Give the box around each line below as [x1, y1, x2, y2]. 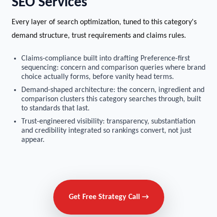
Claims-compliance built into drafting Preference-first [21, 55, 190, 62]
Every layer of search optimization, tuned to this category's [12, 18, 197, 26]
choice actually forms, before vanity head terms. [21, 73, 174, 81]
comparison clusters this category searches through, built [21, 95, 201, 103]
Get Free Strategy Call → [68, 193, 149, 201]
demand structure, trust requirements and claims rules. [12, 32, 186, 40]
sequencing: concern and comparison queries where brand [21, 64, 205, 72]
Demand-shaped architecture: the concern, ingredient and [21, 86, 204, 94]
